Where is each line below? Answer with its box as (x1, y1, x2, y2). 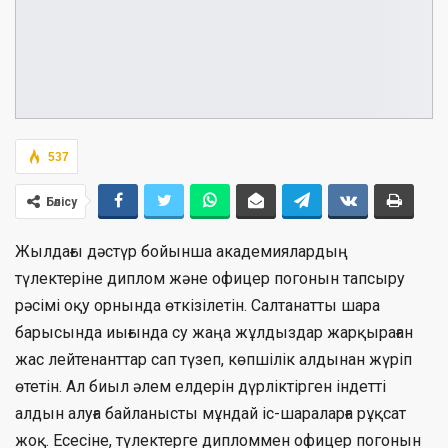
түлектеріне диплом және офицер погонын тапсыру (15, 268, 405, 288)
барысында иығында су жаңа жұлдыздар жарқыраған (15, 322, 413, 342)
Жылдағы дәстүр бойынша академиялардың (15, 241, 348, 261)
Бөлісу (46, 194, 77, 209)
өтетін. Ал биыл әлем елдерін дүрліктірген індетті (15, 376, 386, 396)
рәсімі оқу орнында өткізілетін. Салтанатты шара (15, 295, 380, 315)
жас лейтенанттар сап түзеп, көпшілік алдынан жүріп (15, 349, 412, 369)
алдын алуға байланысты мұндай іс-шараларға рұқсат (15, 403, 406, 423)
